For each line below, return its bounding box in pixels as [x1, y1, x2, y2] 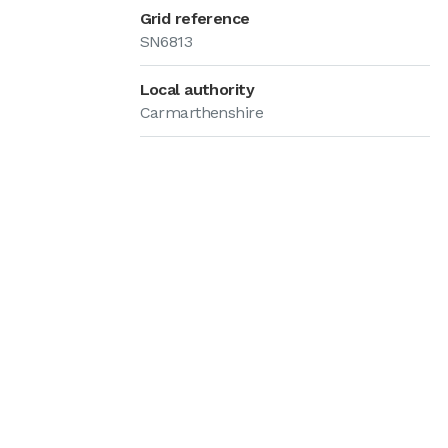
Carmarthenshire [139, 103, 264, 122]
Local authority [139, 80, 255, 99]
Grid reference [139, 9, 250, 28]
